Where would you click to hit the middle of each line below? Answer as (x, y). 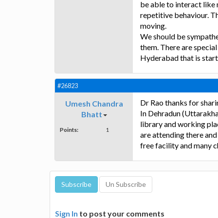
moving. (153, 26)
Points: (69, 130)
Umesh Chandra (94, 104)
